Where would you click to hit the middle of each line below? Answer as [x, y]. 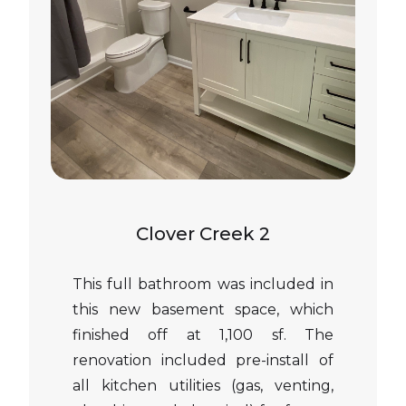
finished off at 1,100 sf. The [203, 335]
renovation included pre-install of [203, 360]
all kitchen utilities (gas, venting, [203, 386]
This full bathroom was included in [203, 284]
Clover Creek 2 [203, 234]
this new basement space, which [203, 309]
